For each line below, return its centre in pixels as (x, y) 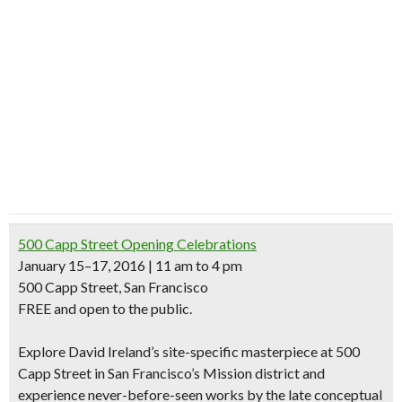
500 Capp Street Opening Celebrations (137, 244)
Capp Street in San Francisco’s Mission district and (171, 373)
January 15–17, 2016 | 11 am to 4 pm (130, 265)
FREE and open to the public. (105, 308)
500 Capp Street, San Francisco (113, 287)
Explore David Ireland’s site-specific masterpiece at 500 (189, 351)
